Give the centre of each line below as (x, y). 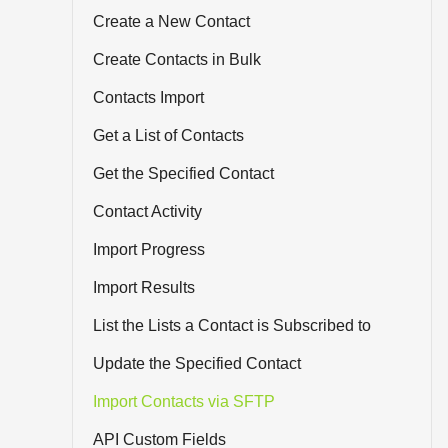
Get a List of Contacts (168, 135)
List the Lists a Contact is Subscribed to (232, 325)
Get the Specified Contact (183, 173)
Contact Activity (147, 211)
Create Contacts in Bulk (177, 59)
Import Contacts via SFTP (184, 401)
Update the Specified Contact (197, 363)
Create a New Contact (171, 21)
